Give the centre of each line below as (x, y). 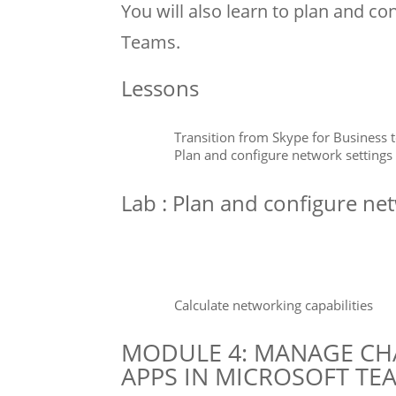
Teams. (151, 42)
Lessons (160, 88)
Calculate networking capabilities (274, 305)
